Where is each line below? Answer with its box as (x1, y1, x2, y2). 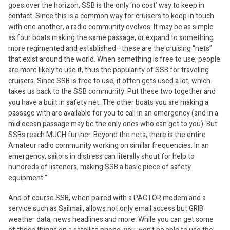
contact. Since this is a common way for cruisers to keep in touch (8, 11, 214, 22)
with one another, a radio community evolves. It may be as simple (8, 22, 214, 32)
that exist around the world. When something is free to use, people (8, 54, 220, 65)
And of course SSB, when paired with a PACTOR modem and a (8, 193, 206, 203)
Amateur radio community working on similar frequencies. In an (8, 140, 209, 151)
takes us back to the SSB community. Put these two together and (8, 86, 216, 97)
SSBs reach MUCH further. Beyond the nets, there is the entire (8, 129, 206, 140)
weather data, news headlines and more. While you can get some (8, 214, 214, 225)
